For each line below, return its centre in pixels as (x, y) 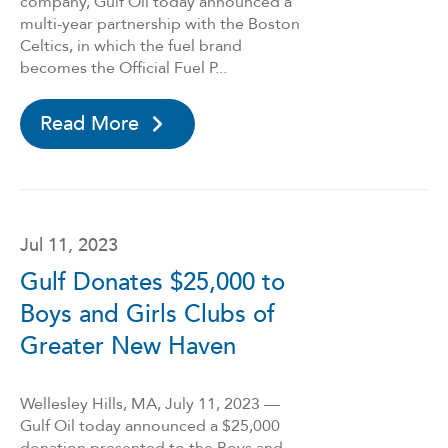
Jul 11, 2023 (69, 245)
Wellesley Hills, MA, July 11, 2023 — (150, 404)
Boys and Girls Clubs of (147, 314)
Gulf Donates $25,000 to (152, 282)
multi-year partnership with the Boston (160, 24)
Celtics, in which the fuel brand (131, 46)
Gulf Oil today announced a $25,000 (150, 426)
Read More (89, 123)
